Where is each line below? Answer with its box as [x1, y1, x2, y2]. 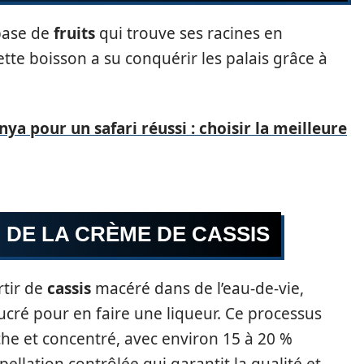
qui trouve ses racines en [95, 23, 283, 44]
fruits [54, 23, 95, 44]
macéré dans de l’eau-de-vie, [91, 278, 304, 299]
